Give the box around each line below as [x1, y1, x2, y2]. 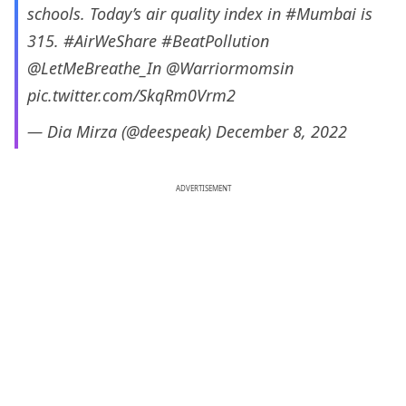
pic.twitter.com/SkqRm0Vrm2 [27, 84, 236, 107]
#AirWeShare [63, 30, 157, 53]
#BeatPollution [161, 30, 269, 53]
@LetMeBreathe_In [27, 57, 161, 80]
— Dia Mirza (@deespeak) [27, 121, 216, 143]
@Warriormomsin [166, 57, 294, 80]
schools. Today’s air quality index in [27, 3, 285, 25]
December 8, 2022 [216, 121, 347, 143]
